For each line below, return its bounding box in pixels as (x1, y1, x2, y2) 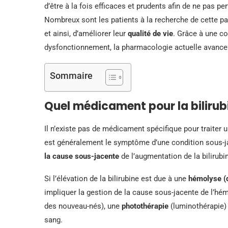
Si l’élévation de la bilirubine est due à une (44, 174, 188, 183)
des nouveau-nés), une (44, 201, 122, 211)
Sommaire (50, 70, 93, 81)
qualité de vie (128, 28, 173, 38)
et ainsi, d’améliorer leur (44, 28, 128, 38)
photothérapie (122, 201, 168, 211)
